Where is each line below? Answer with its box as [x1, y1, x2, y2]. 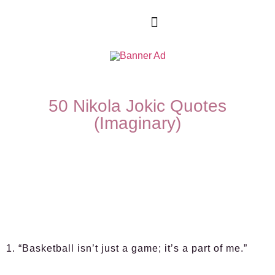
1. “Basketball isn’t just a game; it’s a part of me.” [6, 243, 247, 254]
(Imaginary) [94, 114, 181, 133]
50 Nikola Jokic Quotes [48, 96, 227, 115]
